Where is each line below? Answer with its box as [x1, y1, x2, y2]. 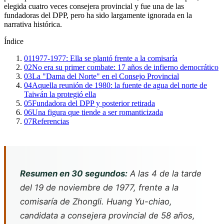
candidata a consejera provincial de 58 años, [20, 210, 195, 220]
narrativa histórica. [4, 20, 62, 29]
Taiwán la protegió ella [24, 90, 96, 99]
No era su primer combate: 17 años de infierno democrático [32, 63, 218, 72]
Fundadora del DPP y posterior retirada [32, 99, 155, 108]
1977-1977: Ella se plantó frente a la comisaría [31, 54, 177, 63]
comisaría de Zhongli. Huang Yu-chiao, [20, 196, 172, 206]
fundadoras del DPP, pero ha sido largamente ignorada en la [4, 11, 192, 20]
